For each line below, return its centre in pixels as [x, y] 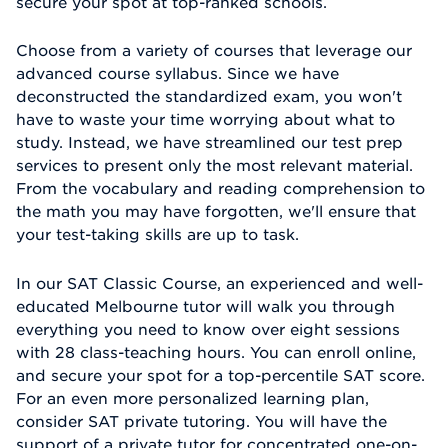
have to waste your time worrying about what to [205, 119]
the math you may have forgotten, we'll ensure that [216, 211]
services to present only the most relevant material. [214, 165]
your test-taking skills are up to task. [157, 234]
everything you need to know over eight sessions [208, 329]
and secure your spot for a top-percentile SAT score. [220, 375]
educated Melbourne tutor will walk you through [205, 306]
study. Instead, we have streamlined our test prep [209, 142]
